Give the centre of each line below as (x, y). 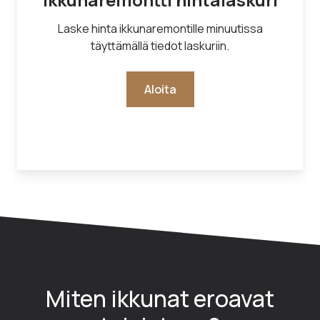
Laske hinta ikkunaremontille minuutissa (160, 28)
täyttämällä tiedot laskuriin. (160, 45)
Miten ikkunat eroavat (160, 298)
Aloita (160, 89)
